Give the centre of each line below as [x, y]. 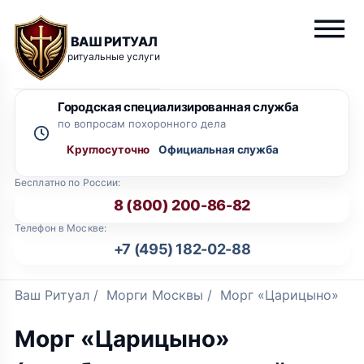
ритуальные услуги [114, 56]
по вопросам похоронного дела [142, 123]
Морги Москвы [155, 295]
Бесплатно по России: [68, 182]
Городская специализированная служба [178, 107]
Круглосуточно [108, 149]
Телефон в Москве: [61, 228]
